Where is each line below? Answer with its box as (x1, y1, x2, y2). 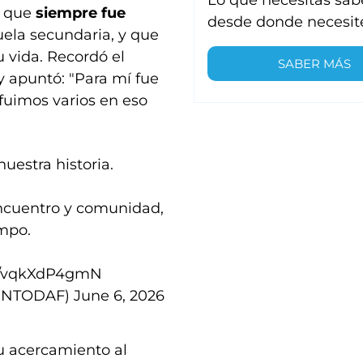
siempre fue (32, 4, 126, 23)
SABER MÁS (278, 55, 352, 71)
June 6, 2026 (74, 287, 164, 305)
